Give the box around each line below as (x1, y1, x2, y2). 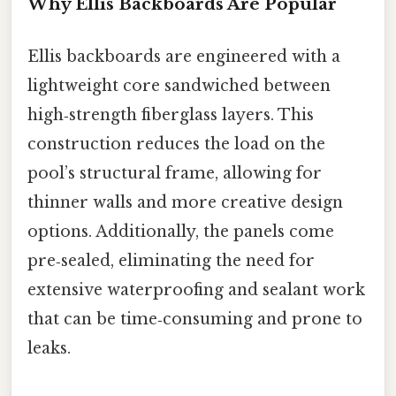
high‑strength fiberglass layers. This (27, 105, 314, 126)
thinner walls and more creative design (27, 193, 343, 213)
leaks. (27, 339, 71, 359)
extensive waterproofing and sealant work (27, 280, 365, 301)
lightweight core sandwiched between (27, 76, 331, 96)
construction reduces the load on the (27, 134, 325, 155)
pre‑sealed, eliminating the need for (27, 251, 315, 271)
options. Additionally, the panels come (27, 222, 334, 242)
